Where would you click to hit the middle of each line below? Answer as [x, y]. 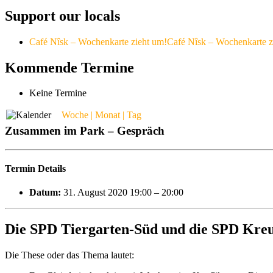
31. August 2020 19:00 [108, 193]
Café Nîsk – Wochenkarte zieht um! [98, 41]
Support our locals [62, 16]
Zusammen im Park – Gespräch [85, 131]
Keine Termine [58, 93]
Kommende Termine [69, 67]
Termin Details [35, 169]
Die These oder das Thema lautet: [69, 255]
